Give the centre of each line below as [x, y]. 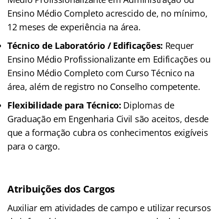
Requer [178, 45]
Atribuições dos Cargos [61, 189]
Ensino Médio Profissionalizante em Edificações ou [109, 59]
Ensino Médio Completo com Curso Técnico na [101, 73]
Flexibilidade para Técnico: [64, 105]
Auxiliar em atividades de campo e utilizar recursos [109, 208]
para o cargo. [34, 146]
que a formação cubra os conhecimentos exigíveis [108, 132]
